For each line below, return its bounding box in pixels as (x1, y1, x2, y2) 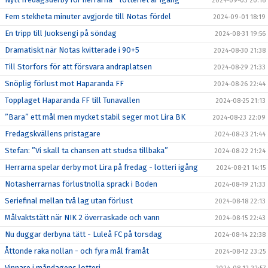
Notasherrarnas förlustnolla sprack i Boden (5, 179, 157, 188)
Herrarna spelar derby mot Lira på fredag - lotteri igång (5, 163, 198, 172)
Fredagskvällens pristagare (5, 129, 100, 138)
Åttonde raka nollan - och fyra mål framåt (5, 246, 149, 255)
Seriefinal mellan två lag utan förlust (5, 196, 133, 205)
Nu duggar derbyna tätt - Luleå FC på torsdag (5, 230, 162, 239)
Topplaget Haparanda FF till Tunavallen (5, 96, 140, 105)
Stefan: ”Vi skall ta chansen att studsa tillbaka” (5, 146, 168, 155)
